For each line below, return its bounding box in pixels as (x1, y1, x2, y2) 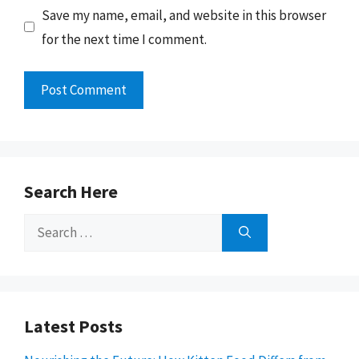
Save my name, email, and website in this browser (41, 6, 326, 24)
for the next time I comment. (41, 30, 207, 48)
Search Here (24, 180, 118, 203)
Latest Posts (24, 315, 123, 337)
